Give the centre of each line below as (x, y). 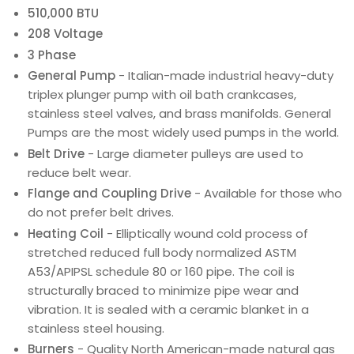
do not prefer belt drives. (101, 213)
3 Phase (52, 55)
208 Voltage (65, 34)
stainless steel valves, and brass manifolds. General (179, 114)
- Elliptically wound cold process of (206, 233)
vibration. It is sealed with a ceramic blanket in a (168, 309)
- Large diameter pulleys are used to (194, 153)
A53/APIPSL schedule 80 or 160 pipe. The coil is (161, 271)
